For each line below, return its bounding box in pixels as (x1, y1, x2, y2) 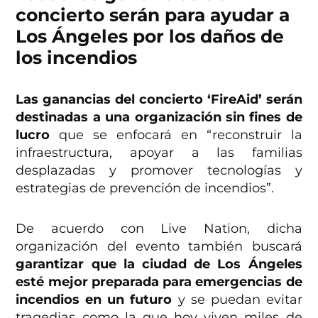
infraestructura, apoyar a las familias (16, 144, 302, 160)
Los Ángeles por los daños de (16, 25, 285, 47)
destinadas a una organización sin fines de (16, 109, 302, 125)
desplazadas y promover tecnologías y (16, 162, 302, 178)
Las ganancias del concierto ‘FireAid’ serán (16, 91, 302, 107)
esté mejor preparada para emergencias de (16, 273, 302, 290)
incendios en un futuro (16, 291, 172, 307)
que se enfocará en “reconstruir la (50, 126, 302, 143)
